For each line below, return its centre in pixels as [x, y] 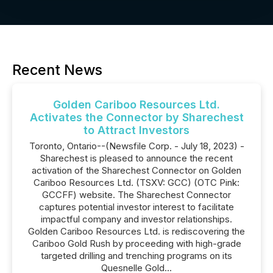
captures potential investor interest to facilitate [136, 207]
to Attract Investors [136, 130]
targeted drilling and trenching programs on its [136, 256]
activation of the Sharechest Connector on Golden [136, 170]
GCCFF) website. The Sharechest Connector [136, 195]
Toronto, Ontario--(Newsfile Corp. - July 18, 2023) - [136, 146]
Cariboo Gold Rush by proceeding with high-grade [136, 243]
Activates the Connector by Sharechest [136, 117]
